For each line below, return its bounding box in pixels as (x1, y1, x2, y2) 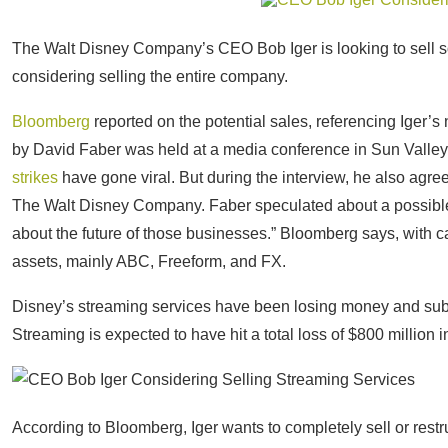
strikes (12, 169, 58, 186)
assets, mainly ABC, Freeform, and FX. (12, 253, 286, 270)
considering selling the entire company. (12, 68, 288, 85)
